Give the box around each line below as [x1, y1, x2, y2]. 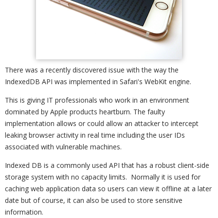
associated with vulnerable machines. [5, 142, 122, 151]
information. [5, 207, 43, 217]
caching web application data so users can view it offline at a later [5, 184, 212, 193]
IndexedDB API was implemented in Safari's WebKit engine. [5, 77, 191, 86]
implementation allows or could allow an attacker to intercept [5, 119, 199, 128]
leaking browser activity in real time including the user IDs [5, 130, 185, 140]
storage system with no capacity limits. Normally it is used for [5, 172, 200, 182]
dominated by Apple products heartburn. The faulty [5, 107, 165, 116]
